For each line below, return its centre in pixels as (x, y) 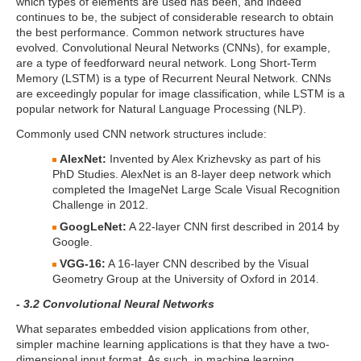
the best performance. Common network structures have (160, 32)
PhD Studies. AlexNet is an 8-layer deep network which (192, 174)
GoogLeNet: (93, 226)
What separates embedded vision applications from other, (163, 329)
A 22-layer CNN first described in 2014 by (233, 226)
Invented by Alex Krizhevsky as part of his (214, 159)
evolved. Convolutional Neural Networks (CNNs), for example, (173, 48)
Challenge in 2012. (100, 205)
